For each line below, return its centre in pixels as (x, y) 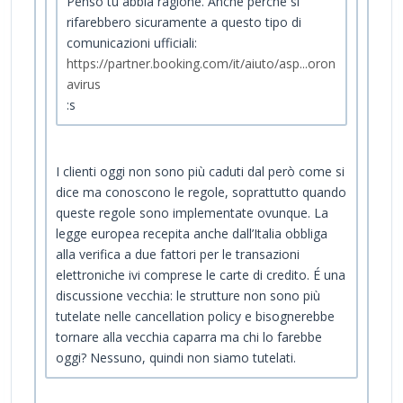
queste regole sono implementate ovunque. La (192, 212)
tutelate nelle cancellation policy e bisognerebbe (195, 316)
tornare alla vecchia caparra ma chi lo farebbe (189, 336)
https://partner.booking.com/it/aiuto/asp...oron (201, 63)
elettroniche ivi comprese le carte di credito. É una (201, 274)
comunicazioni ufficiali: (132, 42)
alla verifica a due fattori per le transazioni (178, 254)
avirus (84, 84)
